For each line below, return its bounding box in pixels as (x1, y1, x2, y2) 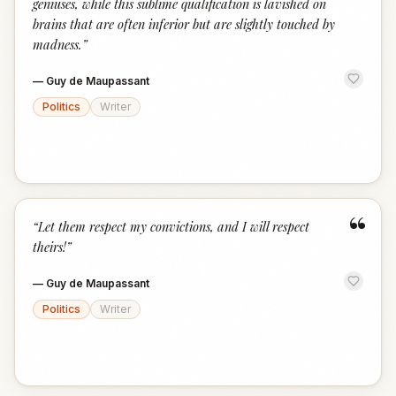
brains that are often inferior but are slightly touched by (33, 15, 335, 33)
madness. (33, 35, 82, 53)
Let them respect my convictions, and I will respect (38, 217, 309, 235)
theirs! (33, 238, 66, 255)
